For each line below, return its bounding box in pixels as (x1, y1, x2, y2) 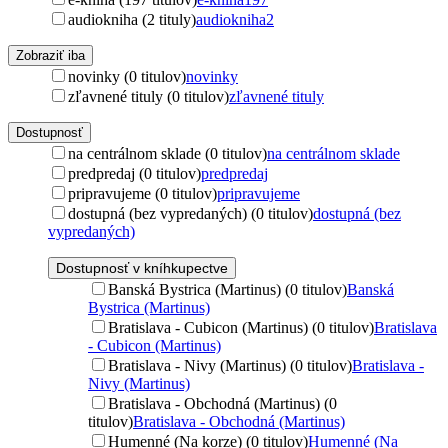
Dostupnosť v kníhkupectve (56, 259, 228, 276)
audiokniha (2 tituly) (68, 10, 196, 28)
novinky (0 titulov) (68, 67, 186, 85)
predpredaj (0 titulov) (68, 164, 201, 182)
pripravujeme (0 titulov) (68, 184, 217, 202)
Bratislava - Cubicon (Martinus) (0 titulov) (108, 318, 374, 336)
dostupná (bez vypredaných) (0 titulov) (68, 204, 313, 222)
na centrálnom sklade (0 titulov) (68, 144, 267, 162)
